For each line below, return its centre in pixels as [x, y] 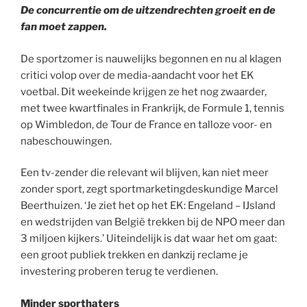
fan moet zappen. [64, 27]
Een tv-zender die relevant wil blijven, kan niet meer [145, 173]
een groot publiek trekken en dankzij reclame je [134, 255]
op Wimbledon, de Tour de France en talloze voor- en [146, 124]
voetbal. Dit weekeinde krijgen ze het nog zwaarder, [144, 91]
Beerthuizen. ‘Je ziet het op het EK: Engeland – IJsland [148, 206]
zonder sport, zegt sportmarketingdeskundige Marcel [149, 189]
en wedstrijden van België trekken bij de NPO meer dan [153, 222]
